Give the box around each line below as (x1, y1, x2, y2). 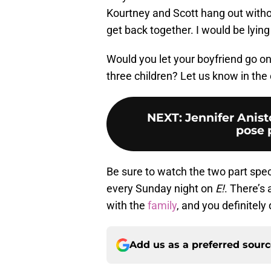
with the (106, 199, 148, 212)
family (148, 199, 177, 212)
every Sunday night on (106, 182, 215, 195)
